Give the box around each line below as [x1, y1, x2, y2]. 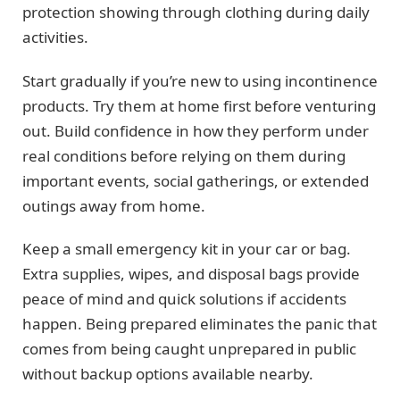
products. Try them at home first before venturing [22, 95, 376, 116]
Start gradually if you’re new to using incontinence [22, 70, 378, 91]
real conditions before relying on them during [22, 145, 346, 166]
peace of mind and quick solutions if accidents [22, 287, 346, 309]
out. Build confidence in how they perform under [22, 120, 369, 141]
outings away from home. [22, 195, 205, 216]
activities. [22, 27, 88, 48]
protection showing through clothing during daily [22, 2, 370, 23]
